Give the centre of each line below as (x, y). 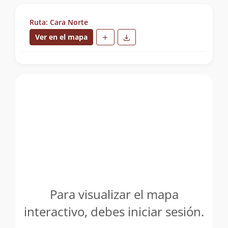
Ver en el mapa (61, 37)
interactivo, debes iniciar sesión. (114, 211)
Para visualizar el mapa (114, 194)
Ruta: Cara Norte (59, 22)
